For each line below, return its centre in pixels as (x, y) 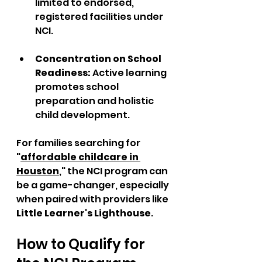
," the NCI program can (114, 171)
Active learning (130, 73)
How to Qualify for (82, 244)
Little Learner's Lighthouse (84, 213)
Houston (38, 171)
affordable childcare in (80, 157)
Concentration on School (99, 59)
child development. (82, 115)
